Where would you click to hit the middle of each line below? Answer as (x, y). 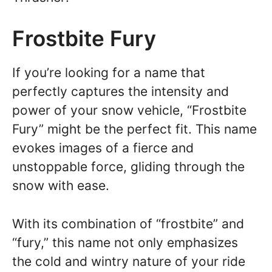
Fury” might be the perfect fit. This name (134, 129)
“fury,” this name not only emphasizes (125, 242)
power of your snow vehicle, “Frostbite (129, 110)
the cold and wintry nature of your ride (129, 261)
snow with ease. (61, 185)
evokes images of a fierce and (103, 148)
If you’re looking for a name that (109, 73)
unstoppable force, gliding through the (128, 167)
